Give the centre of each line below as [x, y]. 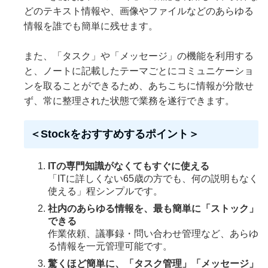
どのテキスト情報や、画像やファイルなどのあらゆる [139, 11]
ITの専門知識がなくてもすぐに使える [129, 166]
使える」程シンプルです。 [105, 191]
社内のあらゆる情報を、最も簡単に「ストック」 [153, 208]
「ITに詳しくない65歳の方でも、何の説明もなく [153, 178]
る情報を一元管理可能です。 [110, 246]
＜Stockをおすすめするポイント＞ [115, 134]
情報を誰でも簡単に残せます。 [91, 26]
